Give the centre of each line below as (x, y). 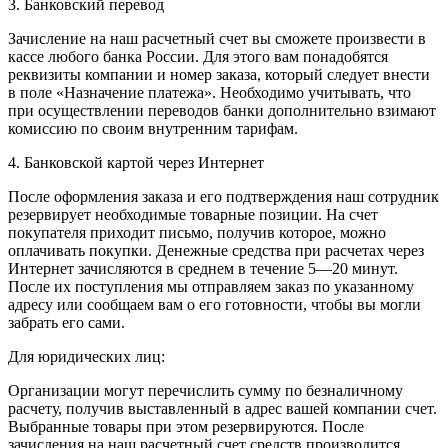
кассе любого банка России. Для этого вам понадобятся (198, 57)
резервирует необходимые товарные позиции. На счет (193, 215)
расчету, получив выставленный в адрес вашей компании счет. (222, 409)
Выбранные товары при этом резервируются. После (186, 427)
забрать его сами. (66, 323)
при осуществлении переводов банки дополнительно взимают (222, 111)
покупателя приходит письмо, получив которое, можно (197, 233)
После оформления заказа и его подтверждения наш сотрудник (223, 197)
